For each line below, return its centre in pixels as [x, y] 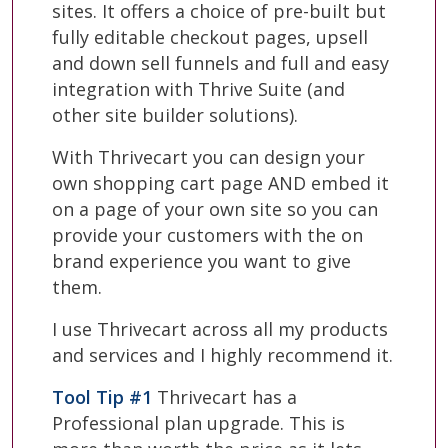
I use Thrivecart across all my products [220, 328]
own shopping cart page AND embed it [220, 182]
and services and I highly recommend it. [222, 354]
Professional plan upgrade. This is [198, 422]
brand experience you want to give [201, 260]
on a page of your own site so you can [215, 208]
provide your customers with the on [207, 234]
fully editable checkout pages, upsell [210, 36]
